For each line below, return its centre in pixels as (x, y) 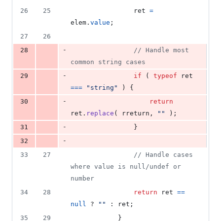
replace (100, 113)
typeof (165, 76)
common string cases (108, 62)
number (82, 179)
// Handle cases (163, 155)
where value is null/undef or (126, 167)
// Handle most (161, 50)
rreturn (136, 113)
